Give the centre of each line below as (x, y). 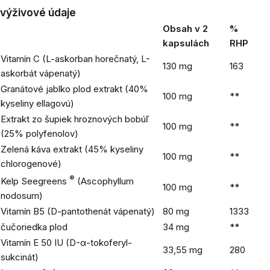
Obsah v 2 (185, 29)
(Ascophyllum (104, 181)
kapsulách (186, 43)
